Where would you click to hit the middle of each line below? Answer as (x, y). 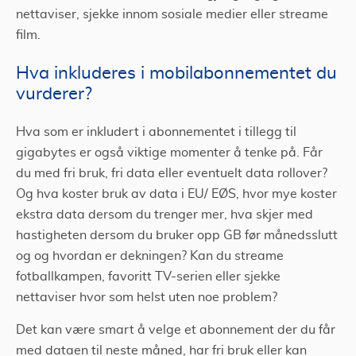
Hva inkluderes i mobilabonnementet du (176, 73)
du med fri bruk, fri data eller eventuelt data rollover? (172, 173)
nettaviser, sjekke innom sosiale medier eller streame (172, 14)
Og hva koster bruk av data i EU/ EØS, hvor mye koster (176, 194)
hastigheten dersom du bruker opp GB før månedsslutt (177, 235)
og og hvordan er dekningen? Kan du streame (150, 256)
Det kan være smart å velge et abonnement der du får (176, 330)
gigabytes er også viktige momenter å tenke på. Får (169, 153)
